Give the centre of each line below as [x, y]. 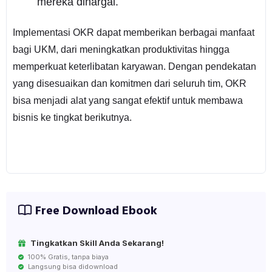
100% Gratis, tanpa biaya [67, 257]
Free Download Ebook [96, 211]
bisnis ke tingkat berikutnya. [72, 117]
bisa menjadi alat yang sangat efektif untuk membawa [127, 100]
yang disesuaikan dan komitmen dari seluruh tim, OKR [129, 83]
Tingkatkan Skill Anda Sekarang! [97, 243]
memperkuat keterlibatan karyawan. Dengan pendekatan [134, 66]
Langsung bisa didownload [72, 266]
